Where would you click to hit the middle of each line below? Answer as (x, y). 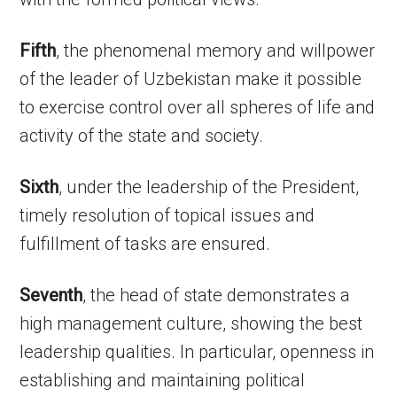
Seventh (51, 295)
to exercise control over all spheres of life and (198, 107)
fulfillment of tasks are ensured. (145, 244)
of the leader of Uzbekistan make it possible (191, 79)
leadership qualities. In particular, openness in (197, 352)
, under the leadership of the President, (209, 187)
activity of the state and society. (142, 136)
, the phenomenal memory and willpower (216, 51)
